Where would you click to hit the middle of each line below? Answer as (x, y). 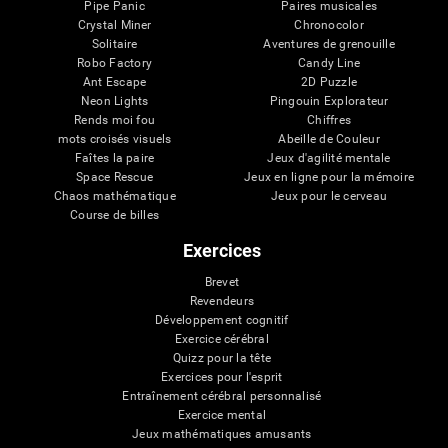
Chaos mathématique (114, 196)
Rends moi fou (115, 120)
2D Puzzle (329, 82)
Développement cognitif (222, 320)
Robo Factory (115, 63)
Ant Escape (114, 82)
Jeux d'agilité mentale (329, 158)
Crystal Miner (114, 25)
